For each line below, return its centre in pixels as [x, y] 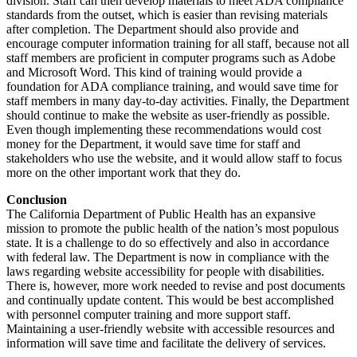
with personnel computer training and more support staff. [149, 314]
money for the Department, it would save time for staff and [153, 143]
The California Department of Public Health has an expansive [161, 214]
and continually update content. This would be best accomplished [170, 300]
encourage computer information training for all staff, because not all [178, 43]
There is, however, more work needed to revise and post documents [176, 285]
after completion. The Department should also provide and [153, 29]
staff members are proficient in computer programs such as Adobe [171, 57]
